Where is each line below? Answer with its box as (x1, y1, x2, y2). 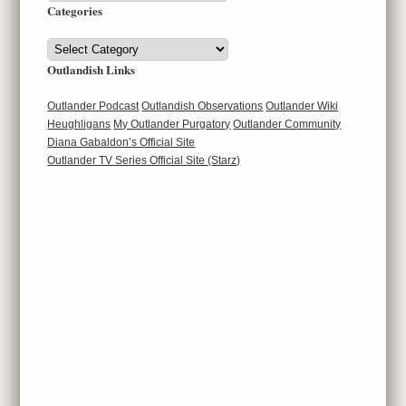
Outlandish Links (47, 61, 136, 78)
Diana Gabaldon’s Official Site (47, 136, 196, 149)
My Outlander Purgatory (113, 118, 231, 130)
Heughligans (47, 118, 111, 130)
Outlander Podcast (47, 100, 140, 112)
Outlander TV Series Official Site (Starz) (47, 154, 241, 167)
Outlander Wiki (266, 100, 339, 112)
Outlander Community (233, 118, 342, 130)
